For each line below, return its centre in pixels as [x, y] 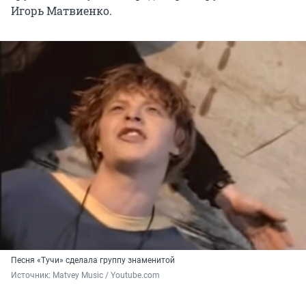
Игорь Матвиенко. [61, 11]
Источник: [32, 275]
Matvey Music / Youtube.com [106, 275]
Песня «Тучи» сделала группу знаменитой [93, 260]
